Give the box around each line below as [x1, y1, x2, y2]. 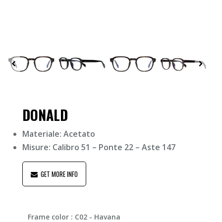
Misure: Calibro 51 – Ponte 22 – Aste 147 [22, 142, 175, 153]
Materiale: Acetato [22, 128, 95, 140]
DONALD [22, 105, 68, 125]
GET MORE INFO [38, 169, 78, 179]
